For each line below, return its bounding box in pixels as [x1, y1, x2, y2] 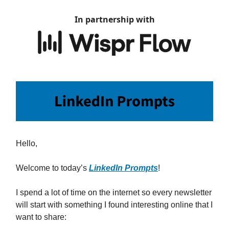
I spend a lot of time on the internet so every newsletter [16, 188, 212, 197]
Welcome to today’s [16, 164, 89, 173]
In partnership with [74, 14, 155, 25]
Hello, [16, 139, 37, 148]
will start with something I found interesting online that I [16, 200, 213, 210]
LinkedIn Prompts [89, 164, 158, 173]
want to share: [16, 213, 66, 222]
